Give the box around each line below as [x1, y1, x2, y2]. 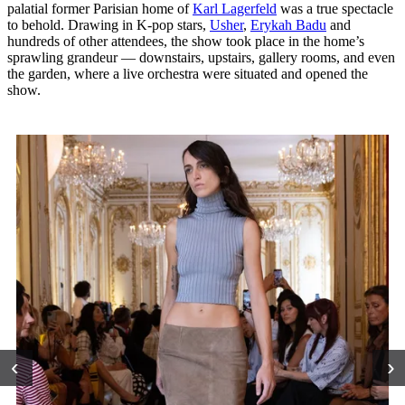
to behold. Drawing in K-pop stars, [7, 17, 210, 33]
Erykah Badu [250, 17, 326, 33]
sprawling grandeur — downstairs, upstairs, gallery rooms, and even [7, 50, 395, 66]
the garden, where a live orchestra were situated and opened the [7, 66, 368, 82]
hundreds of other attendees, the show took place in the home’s [7, 33, 364, 50]
